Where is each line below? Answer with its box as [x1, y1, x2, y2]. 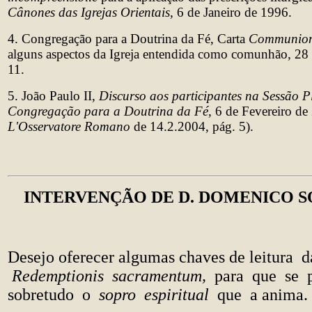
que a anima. [213, 286, 308, 304]
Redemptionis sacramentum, [8, 267, 210, 285]
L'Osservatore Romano [8, 119, 134, 134]
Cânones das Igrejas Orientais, [8, 5, 173, 19]
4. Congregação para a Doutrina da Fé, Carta [8, 31, 249, 46]
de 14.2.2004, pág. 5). [134, 119, 253, 134]
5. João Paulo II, [8, 88, 99, 103]
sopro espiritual [95, 286, 213, 304]
